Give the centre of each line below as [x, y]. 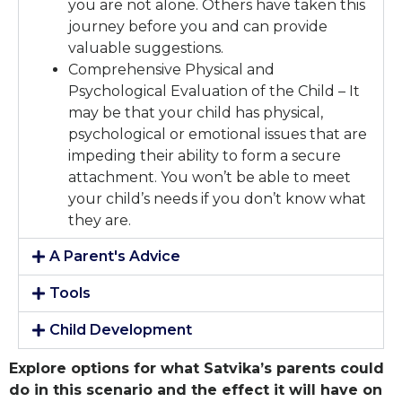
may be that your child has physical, [196, 112]
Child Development [121, 329]
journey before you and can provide [198, 26]
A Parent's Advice [115, 256]
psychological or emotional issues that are [218, 134]
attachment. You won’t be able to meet [210, 177]
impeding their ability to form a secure [205, 155]
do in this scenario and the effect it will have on [196, 389]
